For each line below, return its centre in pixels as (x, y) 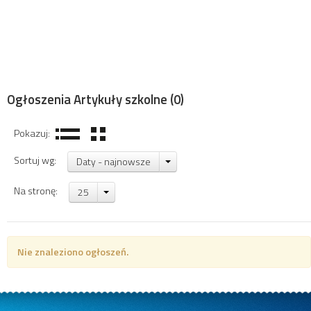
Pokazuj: (34, 133)
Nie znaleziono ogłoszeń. (73, 252)
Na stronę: (38, 191)
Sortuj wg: (37, 161)
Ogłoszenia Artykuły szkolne (87, 99)
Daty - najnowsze (114, 161)
